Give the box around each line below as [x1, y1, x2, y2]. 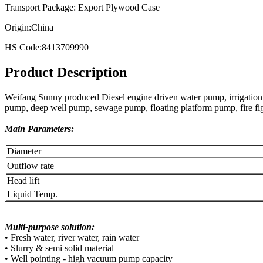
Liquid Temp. [7, 188, 58, 199]
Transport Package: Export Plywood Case [5, 2, 160, 13]
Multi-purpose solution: [5, 221, 95, 232]
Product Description [5, 64, 127, 80]
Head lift [7, 175, 39, 186]
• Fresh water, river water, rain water [5, 232, 139, 242]
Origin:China [5, 22, 53, 33]
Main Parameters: [5, 123, 74, 134]
